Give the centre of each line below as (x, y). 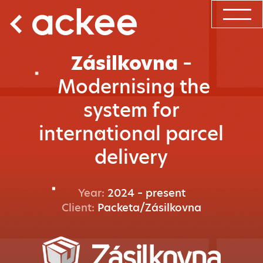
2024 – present (146, 193)
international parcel (131, 134)
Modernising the (134, 87)
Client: (80, 208)
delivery (131, 157)
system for (131, 110)
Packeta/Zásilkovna (149, 208)
